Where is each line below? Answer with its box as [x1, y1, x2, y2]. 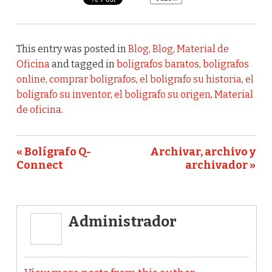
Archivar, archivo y [150, 145, 256, 159]
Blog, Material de [152, 43, 229, 55]
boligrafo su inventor [16, 89, 110, 101]
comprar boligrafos [49, 73, 136, 86]
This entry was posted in [16, 43, 128, 55]
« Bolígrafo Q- [16, 145, 91, 159]
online [16, 73, 46, 86]
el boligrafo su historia [139, 73, 242, 86]
